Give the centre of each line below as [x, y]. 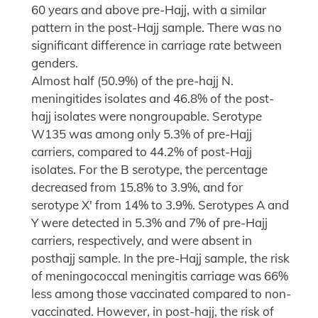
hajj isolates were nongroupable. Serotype [147, 116]
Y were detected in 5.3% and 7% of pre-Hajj [149, 223]
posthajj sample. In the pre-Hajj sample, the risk [160, 258]
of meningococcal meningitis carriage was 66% [160, 276]
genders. [55, 63]
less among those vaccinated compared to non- [161, 294]
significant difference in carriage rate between [157, 45]
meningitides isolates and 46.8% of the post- [153, 99]
